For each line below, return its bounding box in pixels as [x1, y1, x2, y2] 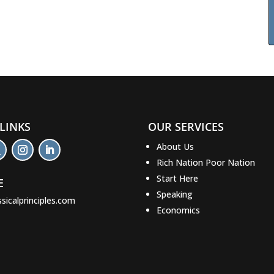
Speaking [157, 188, 193, 201]
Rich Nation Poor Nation [157, 157, 256, 169]
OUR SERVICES [148, 119, 224, 135]
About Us [157, 141, 194, 153]
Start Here [157, 172, 199, 185]
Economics [157, 204, 201, 217]
